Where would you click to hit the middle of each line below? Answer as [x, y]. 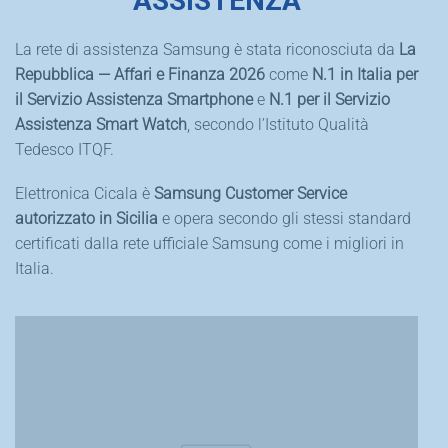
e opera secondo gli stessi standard [284, 218]
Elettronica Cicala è [84, 193]
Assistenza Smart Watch [101, 125]
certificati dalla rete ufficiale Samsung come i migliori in [209, 243]
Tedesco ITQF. [64, 150]
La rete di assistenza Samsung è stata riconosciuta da [207, 50]
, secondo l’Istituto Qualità [278, 125]
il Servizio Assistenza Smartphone [134, 100]
